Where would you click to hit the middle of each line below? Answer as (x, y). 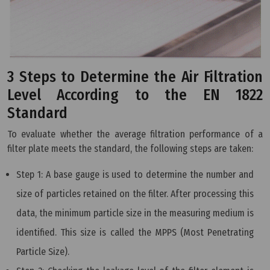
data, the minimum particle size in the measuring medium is (135, 213)
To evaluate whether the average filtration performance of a (135, 134)
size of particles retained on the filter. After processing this (135, 194)
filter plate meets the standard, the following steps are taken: (130, 149)
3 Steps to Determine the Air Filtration (135, 77)
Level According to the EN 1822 (135, 95)
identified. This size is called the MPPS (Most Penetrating (135, 233)
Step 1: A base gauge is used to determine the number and (135, 175)
